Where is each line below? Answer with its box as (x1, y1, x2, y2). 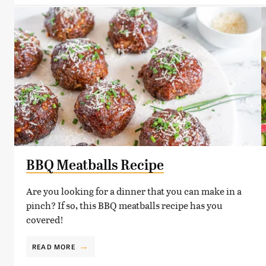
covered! (26, 212, 64, 226)
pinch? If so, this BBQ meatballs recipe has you (26, 198, 223, 212)
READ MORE (32, 241, 75, 251)
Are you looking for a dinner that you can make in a (26, 183, 242, 198)
